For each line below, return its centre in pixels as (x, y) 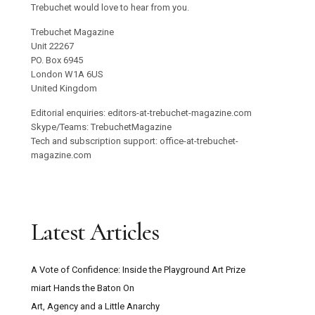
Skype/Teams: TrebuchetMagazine (101, 127)
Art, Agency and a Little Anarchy (95, 307)
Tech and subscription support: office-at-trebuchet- (135, 141)
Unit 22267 (52, 46)
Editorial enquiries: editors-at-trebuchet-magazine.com (141, 113)
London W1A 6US (67, 75)
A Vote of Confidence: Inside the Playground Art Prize (138, 270)
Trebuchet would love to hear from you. (110, 8)
